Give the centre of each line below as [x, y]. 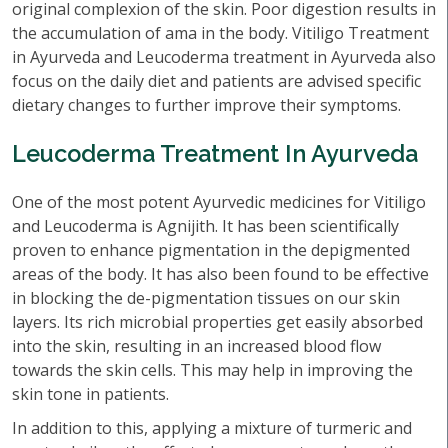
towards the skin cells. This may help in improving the [212, 370]
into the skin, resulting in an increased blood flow [196, 346]
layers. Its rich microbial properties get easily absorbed [217, 322]
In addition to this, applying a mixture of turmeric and [212, 428]
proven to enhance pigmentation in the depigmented [211, 250]
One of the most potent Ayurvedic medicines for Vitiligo [219, 202]
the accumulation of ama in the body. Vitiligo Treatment [220, 33]
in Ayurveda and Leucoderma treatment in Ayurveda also [224, 57]
